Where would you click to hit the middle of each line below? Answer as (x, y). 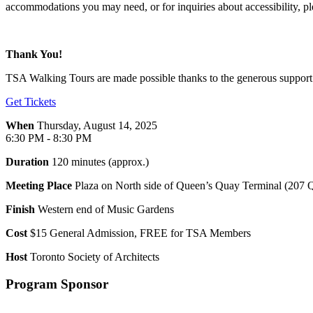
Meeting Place (39, 185)
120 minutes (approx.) (99, 161)
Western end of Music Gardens (104, 209)
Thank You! (34, 54)
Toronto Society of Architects (93, 256)
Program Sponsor (57, 284)
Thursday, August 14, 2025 (96, 125)
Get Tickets (31, 101)
